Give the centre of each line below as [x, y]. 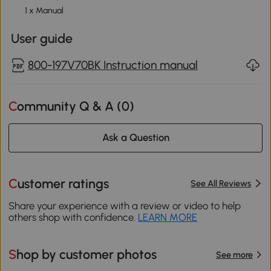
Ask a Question [135, 138]
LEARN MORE [168, 217]
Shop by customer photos [87, 255]
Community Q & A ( [70, 106]
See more [234, 254]
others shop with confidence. [73, 217]
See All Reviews [221, 184]
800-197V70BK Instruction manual [113, 65]
